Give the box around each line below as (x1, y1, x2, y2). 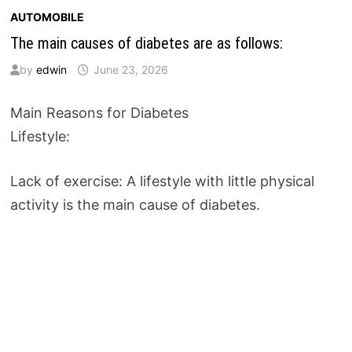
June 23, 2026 (93, 62, 168, 76)
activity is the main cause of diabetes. (9, 196, 260, 213)
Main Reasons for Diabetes (9, 104, 189, 121)
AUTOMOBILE (9, 9, 84, 24)
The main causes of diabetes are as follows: (9, 33, 283, 53)
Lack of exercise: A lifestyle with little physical (9, 172, 314, 189)
